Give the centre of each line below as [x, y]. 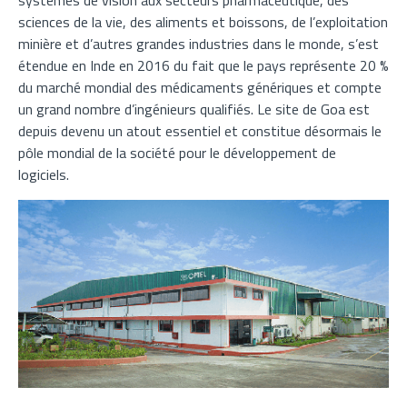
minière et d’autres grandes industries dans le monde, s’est [199, 44]
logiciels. [44, 174]
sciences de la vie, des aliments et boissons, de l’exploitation [203, 22]
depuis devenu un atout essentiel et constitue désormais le [200, 131]
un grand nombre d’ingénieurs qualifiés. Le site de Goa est [194, 109]
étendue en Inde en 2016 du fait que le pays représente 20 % [203, 65]
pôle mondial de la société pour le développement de [177, 153]
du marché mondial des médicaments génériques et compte [200, 87]
